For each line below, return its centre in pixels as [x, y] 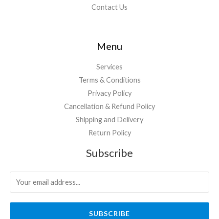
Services [109, 67]
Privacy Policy [109, 93]
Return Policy [109, 133]
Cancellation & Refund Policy [109, 107]
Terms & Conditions [109, 80]
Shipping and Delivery [109, 120]
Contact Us [109, 7]
